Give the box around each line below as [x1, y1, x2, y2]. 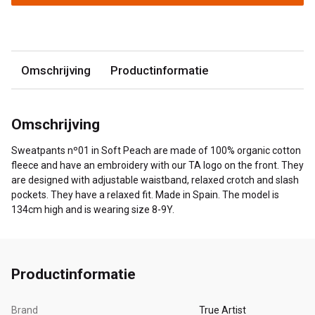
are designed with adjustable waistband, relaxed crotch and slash [11, 174, 299, 186]
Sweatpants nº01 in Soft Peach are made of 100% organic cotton [11, 145, 301, 157]
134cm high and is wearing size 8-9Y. [11, 204, 174, 216]
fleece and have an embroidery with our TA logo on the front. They [11, 160, 304, 172]
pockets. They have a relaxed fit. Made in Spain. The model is [11, 189, 279, 201]
